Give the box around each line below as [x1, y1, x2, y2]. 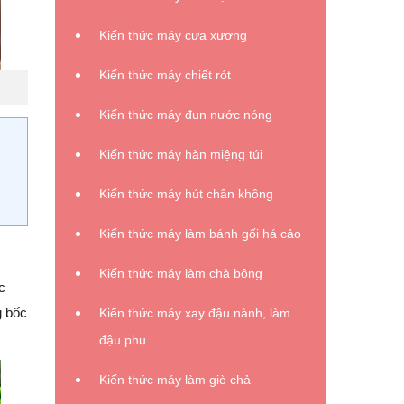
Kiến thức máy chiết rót [99, 68, 231, 82]
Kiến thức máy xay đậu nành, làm [99, 306, 290, 320]
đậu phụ [99, 333, 146, 347]
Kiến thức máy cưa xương [99, 28, 247, 42]
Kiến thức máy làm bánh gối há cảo [99, 226, 301, 241]
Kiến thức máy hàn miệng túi [99, 147, 262, 161]
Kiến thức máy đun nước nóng [99, 107, 272, 122]
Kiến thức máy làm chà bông [99, 266, 262, 280]
